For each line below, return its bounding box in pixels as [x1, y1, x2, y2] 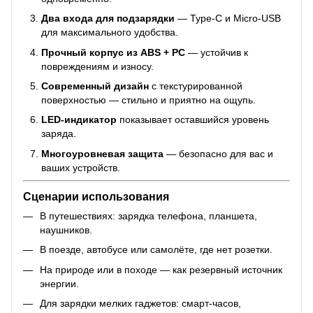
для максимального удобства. [41, 27, 178, 38]
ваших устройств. [41, 161, 120, 173]
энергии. [40, 277, 79, 289]
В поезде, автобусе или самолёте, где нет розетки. [40, 244, 272, 256]
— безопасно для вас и [163, 147, 273, 159]
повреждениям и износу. [41, 60, 154, 72]
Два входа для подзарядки [41, 13, 175, 24]
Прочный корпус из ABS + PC [41, 46, 185, 58]
